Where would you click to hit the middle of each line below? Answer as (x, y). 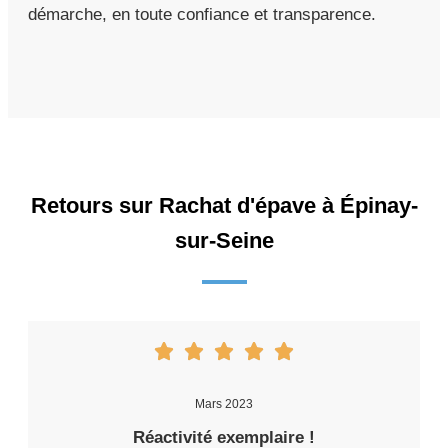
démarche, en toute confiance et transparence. (202, 14)
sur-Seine (224, 240)
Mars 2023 (224, 403)
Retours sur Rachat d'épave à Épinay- (224, 205)
